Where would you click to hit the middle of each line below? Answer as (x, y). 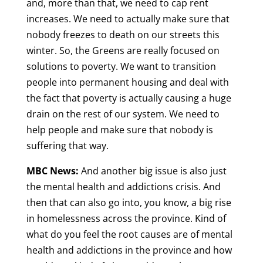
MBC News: (52, 171)
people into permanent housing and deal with (127, 82)
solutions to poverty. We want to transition (121, 67)
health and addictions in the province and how (129, 250)
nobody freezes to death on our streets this (123, 35)
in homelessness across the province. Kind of (126, 219)
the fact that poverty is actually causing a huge (129, 98)
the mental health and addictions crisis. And (123, 187)
